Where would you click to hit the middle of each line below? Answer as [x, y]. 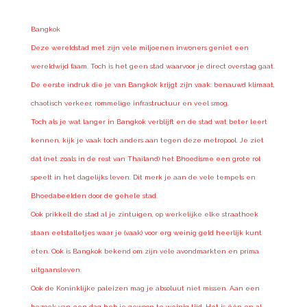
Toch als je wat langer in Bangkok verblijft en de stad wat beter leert [149, 121]
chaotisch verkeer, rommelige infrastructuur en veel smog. [130, 103]
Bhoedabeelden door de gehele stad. [94, 195]
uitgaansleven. [56, 269]
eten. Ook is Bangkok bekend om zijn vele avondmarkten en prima [145, 251]
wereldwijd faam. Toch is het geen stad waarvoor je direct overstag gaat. [152, 66]
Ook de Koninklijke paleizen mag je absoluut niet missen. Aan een [145, 288]
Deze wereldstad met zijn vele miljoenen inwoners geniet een [139, 47]
